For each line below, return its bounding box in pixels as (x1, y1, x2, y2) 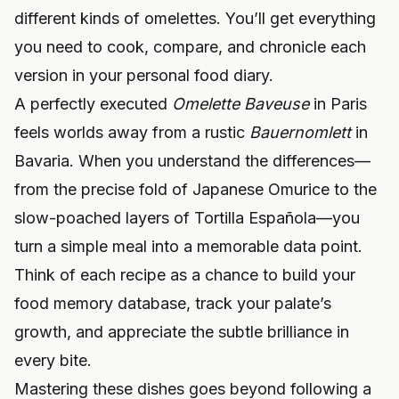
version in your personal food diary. (14, 66, 273, 85)
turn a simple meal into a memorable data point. (14, 237, 362, 256)
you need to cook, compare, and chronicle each (14, 37, 366, 57)
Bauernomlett (249, 123, 351, 142)
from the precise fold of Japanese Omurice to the (14, 180, 377, 199)
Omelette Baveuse (172, 94, 309, 114)
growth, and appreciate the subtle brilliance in (14, 322, 349, 342)
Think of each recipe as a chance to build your (14, 265, 355, 285)
